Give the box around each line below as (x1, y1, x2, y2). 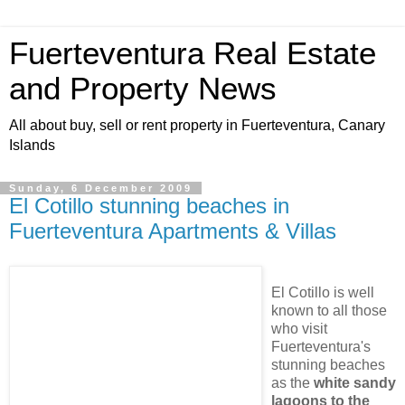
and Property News (9, 71, 277, 106)
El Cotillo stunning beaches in (9, 193, 289, 218)
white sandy (314, 374, 396, 391)
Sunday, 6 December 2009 (9, 183, 193, 193)
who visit (271, 320, 327, 336)
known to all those (271, 302, 387, 318)
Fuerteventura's (271, 338, 371, 354)
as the (271, 374, 314, 391)
